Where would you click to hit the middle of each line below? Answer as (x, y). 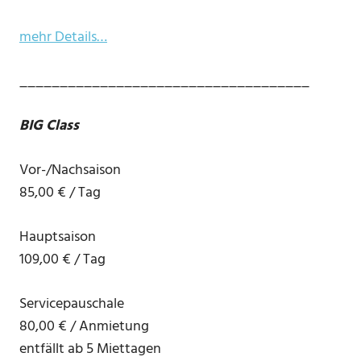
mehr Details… (63, 38)
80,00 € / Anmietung (84, 327)
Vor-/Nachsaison (70, 171)
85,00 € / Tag (60, 193)
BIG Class (49, 127)
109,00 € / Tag (62, 260)
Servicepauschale (72, 305)
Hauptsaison (58, 238)
